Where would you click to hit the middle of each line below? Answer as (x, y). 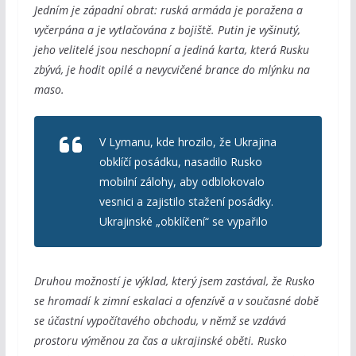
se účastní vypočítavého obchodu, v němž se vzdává (160, 320)
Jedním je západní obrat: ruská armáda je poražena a (168, 10)
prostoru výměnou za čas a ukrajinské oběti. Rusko (160, 340)
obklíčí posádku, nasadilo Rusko (180, 161)
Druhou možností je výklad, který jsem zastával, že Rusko (174, 281)
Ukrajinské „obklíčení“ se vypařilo (183, 221)
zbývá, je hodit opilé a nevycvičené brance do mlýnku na (172, 69)
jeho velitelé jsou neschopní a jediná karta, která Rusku (171, 49)
